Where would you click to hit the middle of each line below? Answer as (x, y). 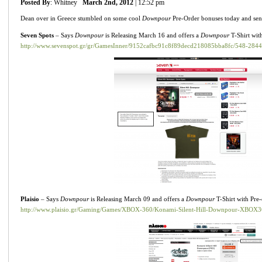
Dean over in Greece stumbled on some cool (81, 18)
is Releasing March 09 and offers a (137, 199)
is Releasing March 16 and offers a (152, 35)
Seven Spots (37, 35)
